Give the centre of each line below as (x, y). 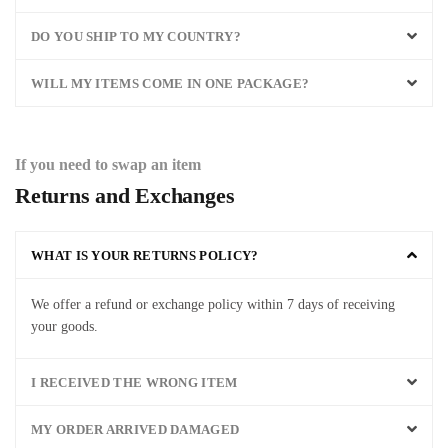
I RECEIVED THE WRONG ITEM (134, 382)
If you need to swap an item (108, 165)
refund (111, 305)
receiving (367, 305)
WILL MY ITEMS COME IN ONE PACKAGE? (170, 84)
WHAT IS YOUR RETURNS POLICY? (145, 256)
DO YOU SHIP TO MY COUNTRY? (136, 37)
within (263, 305)
